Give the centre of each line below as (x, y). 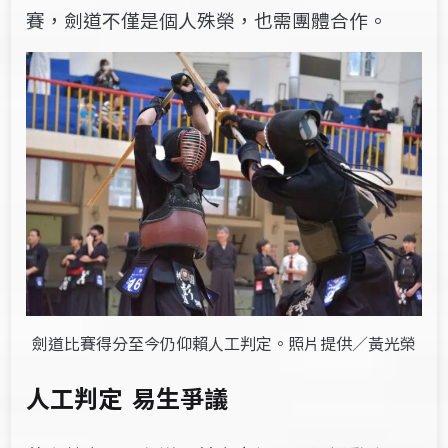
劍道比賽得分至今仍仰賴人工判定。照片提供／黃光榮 (224, 342)
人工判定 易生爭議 (127, 397)
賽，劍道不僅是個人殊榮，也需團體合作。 (213, 19)
